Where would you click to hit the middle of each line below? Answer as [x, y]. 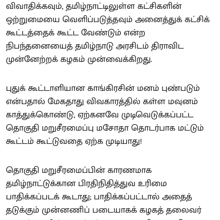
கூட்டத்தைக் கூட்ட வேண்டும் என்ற [76, 33]
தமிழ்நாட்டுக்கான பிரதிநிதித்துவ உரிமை [86, 184]
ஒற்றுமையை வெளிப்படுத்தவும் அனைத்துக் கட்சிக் [108, 20]
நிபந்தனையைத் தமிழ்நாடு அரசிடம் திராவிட [95, 46]
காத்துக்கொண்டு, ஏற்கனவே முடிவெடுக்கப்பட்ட [100, 115]
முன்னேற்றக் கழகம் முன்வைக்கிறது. [79, 60]
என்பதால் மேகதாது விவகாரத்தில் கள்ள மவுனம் [102, 102]
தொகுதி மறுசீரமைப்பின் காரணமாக [79, 171]
